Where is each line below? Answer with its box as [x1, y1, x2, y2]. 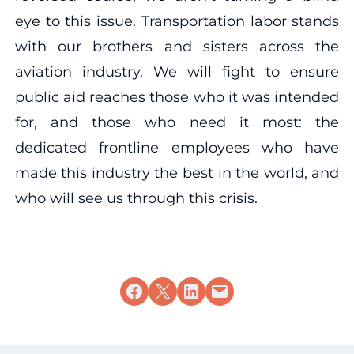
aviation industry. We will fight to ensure [14, 62, 340, 81]
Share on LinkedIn [181, 278, 262, 302]
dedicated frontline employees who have [14, 138, 340, 156]
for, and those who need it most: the [14, 113, 340, 131]
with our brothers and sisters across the [14, 37, 340, 55]
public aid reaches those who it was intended [14, 88, 340, 106]
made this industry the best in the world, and [14, 164, 340, 182]
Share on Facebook [124, 278, 217, 302]
